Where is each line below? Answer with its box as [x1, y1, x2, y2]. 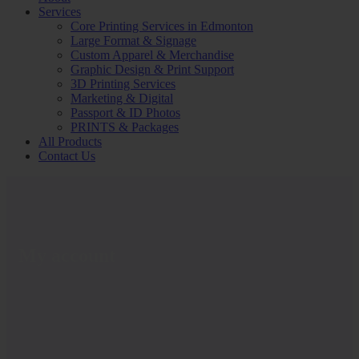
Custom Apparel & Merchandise [71, 48, 234, 62]
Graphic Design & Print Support [71, 63, 234, 76]
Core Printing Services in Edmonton [71, 19, 253, 33]
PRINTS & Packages [71, 120, 179, 134]
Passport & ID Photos [71, 106, 180, 119]
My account [18, 244, 115, 266]
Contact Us [38, 149, 95, 163]
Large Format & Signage [71, 34, 196, 47]
